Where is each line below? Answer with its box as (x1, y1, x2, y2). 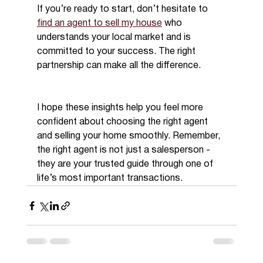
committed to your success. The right (36, 48, 198, 56)
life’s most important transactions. (36, 174, 183, 183)
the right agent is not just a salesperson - (36, 146, 213, 155)
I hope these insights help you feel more (36, 104, 205, 113)
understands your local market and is (36, 33, 193, 42)
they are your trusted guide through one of (36, 160, 215, 169)
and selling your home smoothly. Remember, (36, 132, 222, 141)
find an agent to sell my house (36, 19, 162, 28)
